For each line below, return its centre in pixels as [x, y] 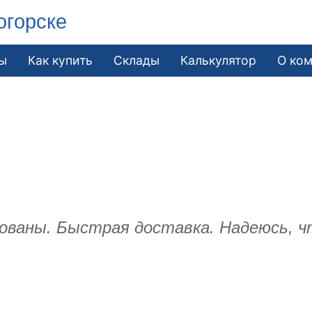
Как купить [61, 60]
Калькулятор [219, 60]
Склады [137, 60]
